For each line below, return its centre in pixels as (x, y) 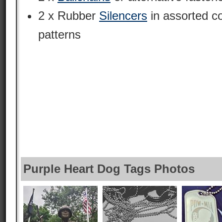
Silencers (123, 16)
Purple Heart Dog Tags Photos (109, 169)
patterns (59, 34)
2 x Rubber (69, 16)
